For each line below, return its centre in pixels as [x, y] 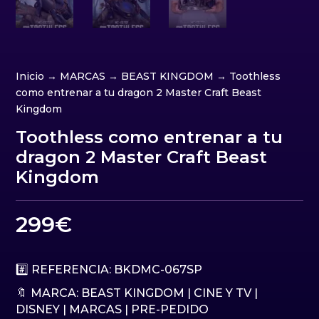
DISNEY [38, 309]
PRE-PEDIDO [170, 309]
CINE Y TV [223, 293]
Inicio [30, 76]
